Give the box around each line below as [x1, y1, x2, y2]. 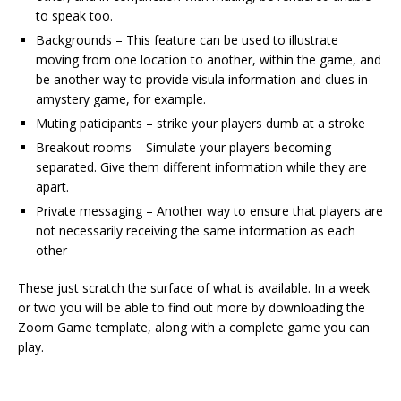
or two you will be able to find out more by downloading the [18, 299, 365, 317]
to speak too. [36, 7, 113, 25]
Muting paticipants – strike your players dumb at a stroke [36, 115, 365, 132]
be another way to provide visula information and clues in [36, 71, 368, 89]
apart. [36, 178, 69, 196]
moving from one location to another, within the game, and [36, 51, 381, 69]
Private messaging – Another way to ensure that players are [36, 202, 383, 220]
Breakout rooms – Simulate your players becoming [36, 139, 331, 157]
